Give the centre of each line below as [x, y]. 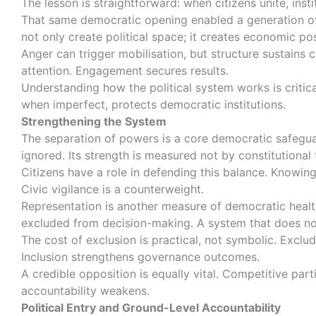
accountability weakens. [87, 291]
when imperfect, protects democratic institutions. [155, 105]
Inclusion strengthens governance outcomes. [142, 257]
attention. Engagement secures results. [127, 71]
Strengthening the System [94, 122]
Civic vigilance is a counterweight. [114, 189]
